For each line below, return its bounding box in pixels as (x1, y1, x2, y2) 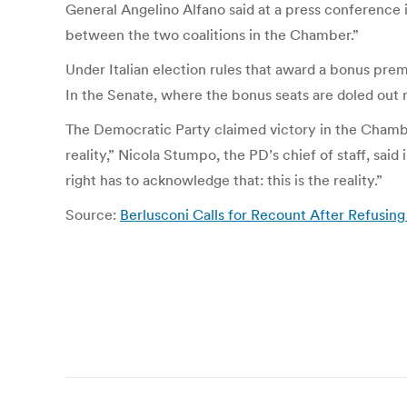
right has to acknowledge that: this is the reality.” (65, 171, 382, 189)
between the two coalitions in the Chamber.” (65, 25, 359, 44)
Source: (65, 205, 120, 223)
